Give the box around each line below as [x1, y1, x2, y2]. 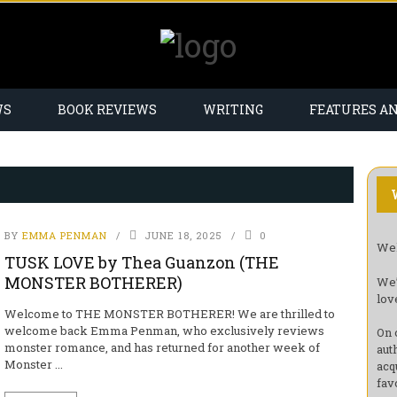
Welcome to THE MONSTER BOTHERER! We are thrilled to [4, 306, 335, 322]
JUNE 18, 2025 [144, 229, 222, 242]
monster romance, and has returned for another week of [4, 339, 320, 355]
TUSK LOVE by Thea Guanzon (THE [4, 252, 279, 273]
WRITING [203, 101, 263, 118]
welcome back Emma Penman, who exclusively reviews [4, 323, 324, 339]
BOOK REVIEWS [58, 101, 157, 118]
